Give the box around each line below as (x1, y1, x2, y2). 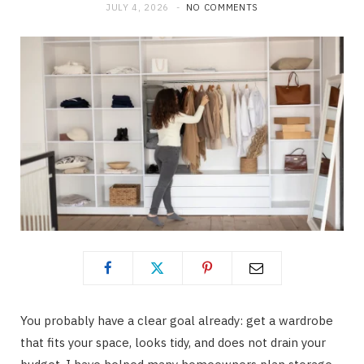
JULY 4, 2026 (106, 2, 169, 13)
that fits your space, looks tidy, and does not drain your (20, 334, 326, 350)
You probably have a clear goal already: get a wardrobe (20, 312, 333, 328)
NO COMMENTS (185, 2, 258, 13)
